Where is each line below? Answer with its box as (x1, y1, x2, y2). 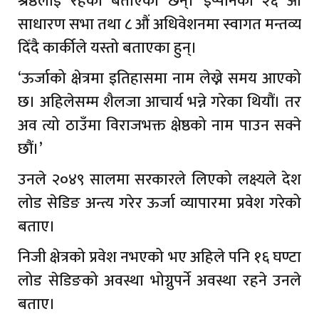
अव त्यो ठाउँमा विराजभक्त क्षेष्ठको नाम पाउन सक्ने (18, 112, 301, 139)
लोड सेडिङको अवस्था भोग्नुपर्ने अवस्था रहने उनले (18, 267, 301, 294)
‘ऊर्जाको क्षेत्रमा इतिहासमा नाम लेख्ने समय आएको (18, 65, 301, 92)
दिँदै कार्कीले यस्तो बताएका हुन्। (18, 34, 197, 61)
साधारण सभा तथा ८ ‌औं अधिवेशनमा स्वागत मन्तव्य (18, 11, 301, 38)
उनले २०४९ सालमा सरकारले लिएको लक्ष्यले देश (18, 166, 301, 193)
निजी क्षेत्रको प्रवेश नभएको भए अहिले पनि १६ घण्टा (18, 244, 301, 271)
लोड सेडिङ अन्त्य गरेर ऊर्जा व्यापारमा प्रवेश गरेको (18, 189, 301, 216)
